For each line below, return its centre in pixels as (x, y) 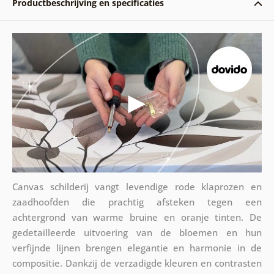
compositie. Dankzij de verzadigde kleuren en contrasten (137, 263)
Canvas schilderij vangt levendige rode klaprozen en (137, 186)
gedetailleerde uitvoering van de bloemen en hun (137, 232)
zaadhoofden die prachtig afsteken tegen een (137, 202)
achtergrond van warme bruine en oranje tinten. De (137, 217)
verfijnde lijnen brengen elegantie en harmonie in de (137, 247)
